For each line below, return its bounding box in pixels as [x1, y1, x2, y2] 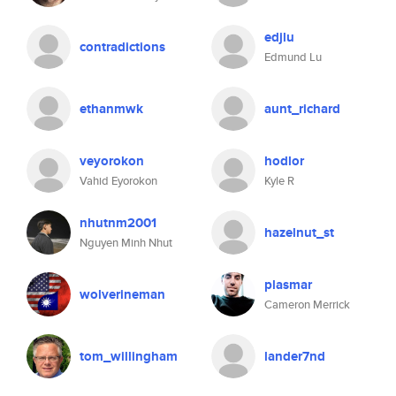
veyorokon [80, 151, 144, 171]
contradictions [80, 37, 165, 57]
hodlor [264, 151, 304, 171]
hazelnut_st [264, 223, 334, 242]
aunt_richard [264, 99, 340, 118]
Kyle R [264, 172, 294, 189]
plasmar [264, 275, 312, 294]
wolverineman [80, 285, 165, 304]
